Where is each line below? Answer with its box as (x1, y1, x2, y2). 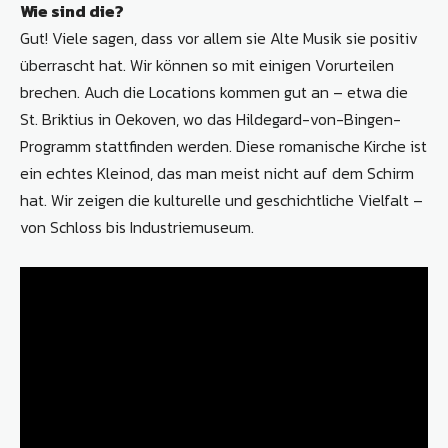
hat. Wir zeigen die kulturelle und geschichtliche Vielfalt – (20, 187, 423, 212)
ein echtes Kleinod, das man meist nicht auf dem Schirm (20, 160, 414, 185)
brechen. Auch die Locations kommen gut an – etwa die (20, 79, 408, 104)
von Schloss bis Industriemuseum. (20, 214, 254, 239)
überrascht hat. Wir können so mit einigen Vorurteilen (20, 52, 394, 77)
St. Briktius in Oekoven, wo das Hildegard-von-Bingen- (20, 106, 401, 131)
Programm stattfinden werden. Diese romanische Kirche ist (20, 133, 427, 158)
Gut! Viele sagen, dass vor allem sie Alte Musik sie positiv (20, 25, 418, 50)
